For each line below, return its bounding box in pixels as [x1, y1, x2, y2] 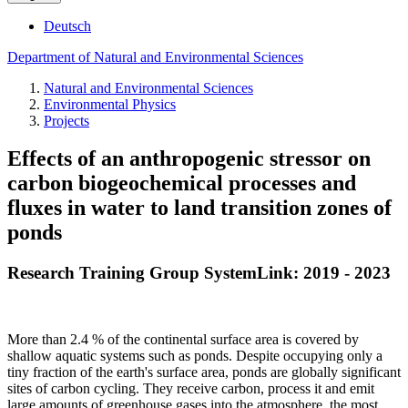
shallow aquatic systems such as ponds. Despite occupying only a [7, 348, 382, 364]
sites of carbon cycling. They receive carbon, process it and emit [7, 381, 374, 397]
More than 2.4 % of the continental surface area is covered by [7, 331, 359, 348]
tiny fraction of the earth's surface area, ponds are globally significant [7, 364, 401, 381]
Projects [44, 112, 89, 128]
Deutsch [44, 17, 91, 34]
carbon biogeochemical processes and [7, 171, 356, 196]
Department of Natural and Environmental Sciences [7, 48, 303, 65]
